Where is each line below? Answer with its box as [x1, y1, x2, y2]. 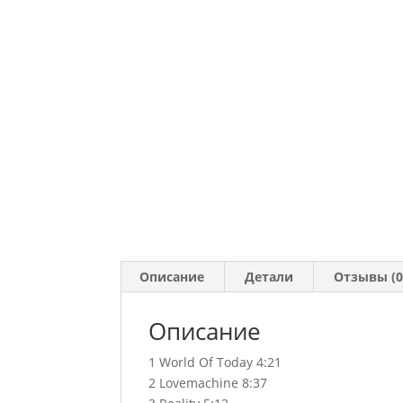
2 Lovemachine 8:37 [148, 374, 268, 391]
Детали [245, 268, 294, 285]
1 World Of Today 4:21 [148, 354, 282, 371]
